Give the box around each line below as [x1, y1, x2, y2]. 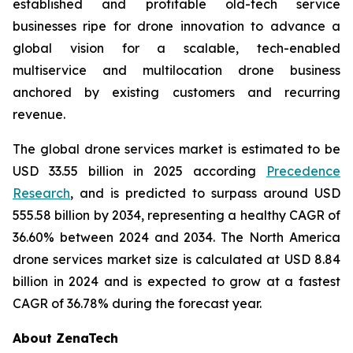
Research [13, 185, 70, 201]
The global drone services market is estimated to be [13, 141, 340, 157]
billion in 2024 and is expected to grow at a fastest [13, 273, 340, 289]
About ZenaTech [13, 330, 118, 346]
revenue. [13, 106, 65, 122]
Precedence [266, 163, 340, 179]
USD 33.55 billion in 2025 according [13, 163, 266, 179]
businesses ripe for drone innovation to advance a [13, 18, 340, 34]
